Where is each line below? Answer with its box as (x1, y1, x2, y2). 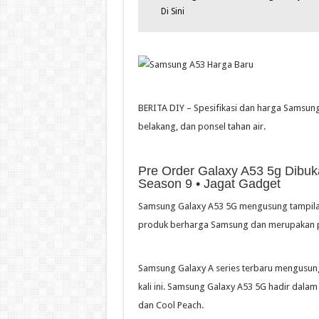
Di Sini (160, 6, 184, 17)
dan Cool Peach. (137, 299, 204, 310)
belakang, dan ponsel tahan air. (137, 120, 266, 132)
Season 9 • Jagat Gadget (137, 176, 281, 191)
